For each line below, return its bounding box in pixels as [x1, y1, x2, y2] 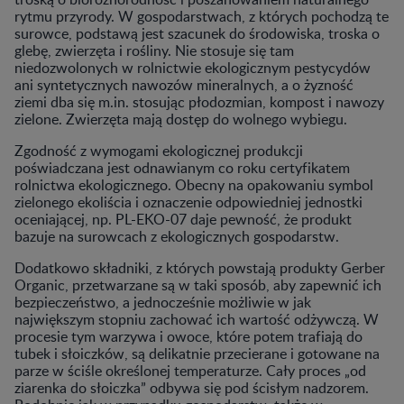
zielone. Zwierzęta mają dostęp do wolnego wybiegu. [14, 108, 347, 129]
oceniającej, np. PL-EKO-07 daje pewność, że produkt [14, 208, 352, 229]
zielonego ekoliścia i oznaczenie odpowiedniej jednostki [14, 191, 363, 212]
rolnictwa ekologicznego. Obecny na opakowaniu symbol [14, 174, 373, 195]
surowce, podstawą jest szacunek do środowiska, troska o [14, 23, 380, 43]
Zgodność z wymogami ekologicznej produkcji [14, 140, 303, 161]
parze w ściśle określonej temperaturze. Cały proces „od [14, 360, 366, 381]
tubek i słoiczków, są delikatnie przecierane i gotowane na [14, 343, 380, 363]
